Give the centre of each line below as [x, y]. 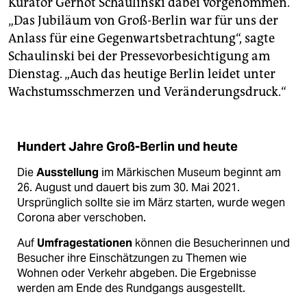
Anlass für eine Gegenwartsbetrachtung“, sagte [142, 39]
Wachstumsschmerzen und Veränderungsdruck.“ [147, 92]
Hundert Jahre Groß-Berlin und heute [127, 147]
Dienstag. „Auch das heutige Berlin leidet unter [142, 74]
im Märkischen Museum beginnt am [190, 173]
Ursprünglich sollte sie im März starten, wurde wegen [151, 203]
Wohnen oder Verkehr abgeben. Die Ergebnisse [137, 273]
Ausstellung [67, 173]
